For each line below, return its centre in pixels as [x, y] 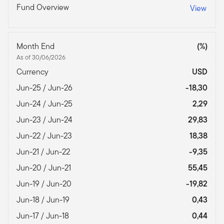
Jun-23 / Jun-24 [45, 119]
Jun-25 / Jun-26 [45, 87]
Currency [33, 71]
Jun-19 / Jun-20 [45, 183]
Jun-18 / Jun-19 [44, 199]
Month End [36, 46]
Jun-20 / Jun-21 [45, 167]
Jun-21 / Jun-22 [44, 151]
